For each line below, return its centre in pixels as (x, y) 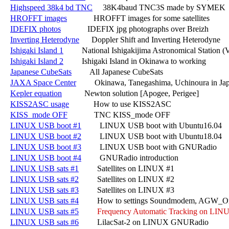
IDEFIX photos (36, 29)
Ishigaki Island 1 (37, 50)
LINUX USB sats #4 (44, 200)
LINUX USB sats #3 (44, 190)
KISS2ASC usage (40, 104)
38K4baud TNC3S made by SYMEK (159, 7)
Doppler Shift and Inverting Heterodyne (150, 39)
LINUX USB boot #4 (46, 157)
